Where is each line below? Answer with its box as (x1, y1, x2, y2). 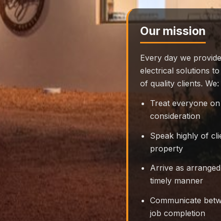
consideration (150, 110, 200, 121)
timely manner (150, 176, 203, 186)
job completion (150, 208, 205, 218)
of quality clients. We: (140, 78, 219, 89)
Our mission (140, 24, 206, 38)
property (150, 143, 183, 153)
